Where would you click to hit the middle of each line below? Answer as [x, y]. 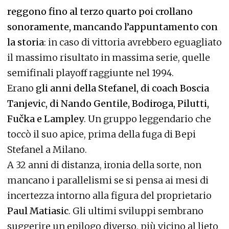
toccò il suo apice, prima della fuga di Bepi [101, 134]
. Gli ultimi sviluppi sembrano [136, 211]
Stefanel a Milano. [47, 150]
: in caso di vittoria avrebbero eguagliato [133, 42]
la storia [26, 42]
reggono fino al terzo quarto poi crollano [100, 12]
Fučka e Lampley [45, 119]
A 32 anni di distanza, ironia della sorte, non [104, 165]
